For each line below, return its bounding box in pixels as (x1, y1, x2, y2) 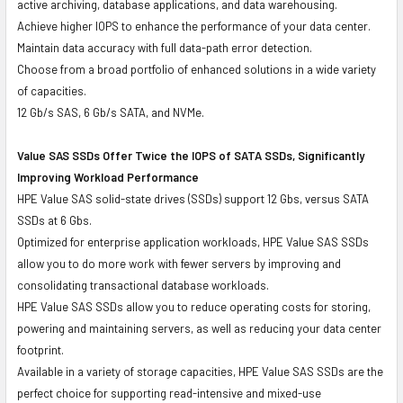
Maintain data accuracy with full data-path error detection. (17, 40, 312, 55)
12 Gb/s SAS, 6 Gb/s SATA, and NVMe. (17, 104, 204, 120)
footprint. (17, 342, 64, 357)
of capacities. (17, 83, 86, 98)
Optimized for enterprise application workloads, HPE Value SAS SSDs (17, 234, 369, 249)
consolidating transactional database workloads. (17, 277, 269, 292)
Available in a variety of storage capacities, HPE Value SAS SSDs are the (17, 363, 383, 379)
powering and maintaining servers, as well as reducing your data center (17, 320, 381, 336)
